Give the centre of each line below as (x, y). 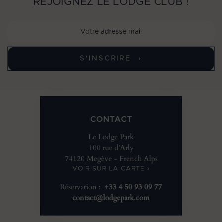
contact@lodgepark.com (111, 198)
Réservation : (82, 187)
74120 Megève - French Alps (111, 159)
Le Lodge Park (111, 137)
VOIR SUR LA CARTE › (111, 169)
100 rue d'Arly (111, 148)
